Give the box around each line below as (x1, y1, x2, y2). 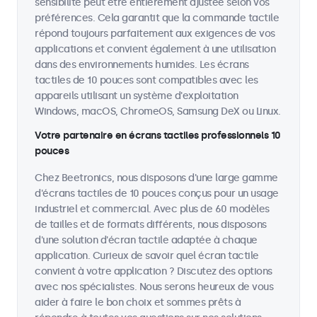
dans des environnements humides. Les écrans (35, 59, 249, 71)
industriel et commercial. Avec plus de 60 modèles (35, 203, 270, 215)
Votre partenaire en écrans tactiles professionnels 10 (35, 129, 281, 142)
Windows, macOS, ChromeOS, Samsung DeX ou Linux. (35, 105, 281, 117)
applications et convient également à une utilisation (35, 43, 275, 55)
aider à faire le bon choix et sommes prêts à (35, 296, 241, 309)
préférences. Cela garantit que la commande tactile (35, 12, 279, 24)
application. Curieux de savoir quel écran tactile (35, 250, 259, 262)
